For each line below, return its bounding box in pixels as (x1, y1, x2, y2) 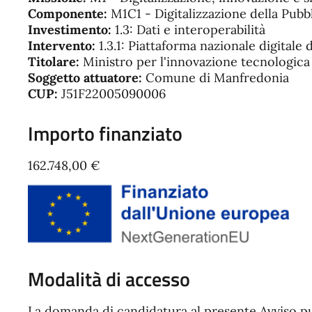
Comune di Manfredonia (146, 70, 289, 86)
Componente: (28, 6, 107, 22)
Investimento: (28, 22, 115, 38)
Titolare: (28, 54, 83, 70)
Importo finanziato (28, 118, 182, 148)
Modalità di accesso (28, 263, 190, 294)
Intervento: (28, 38, 95, 54)
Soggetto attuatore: (28, 70, 146, 86)
